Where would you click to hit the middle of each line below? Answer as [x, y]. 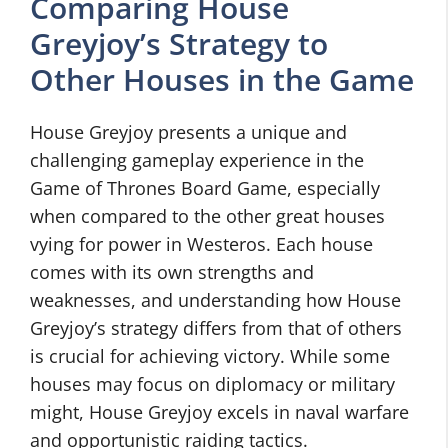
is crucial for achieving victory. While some [210, 356]
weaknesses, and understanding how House [215, 300]
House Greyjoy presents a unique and [188, 132]
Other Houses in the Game [222, 79]
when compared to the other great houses [207, 216]
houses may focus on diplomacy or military [212, 384]
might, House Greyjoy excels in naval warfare [219, 412]
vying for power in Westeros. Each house [201, 244]
